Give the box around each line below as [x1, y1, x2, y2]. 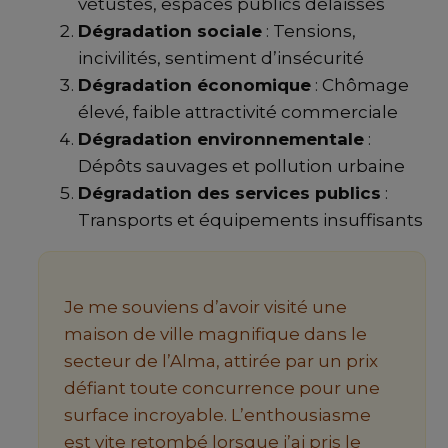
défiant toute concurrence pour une [64, 377, 380, 398]
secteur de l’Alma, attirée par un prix [64, 350, 378, 371]
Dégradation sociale [78, 20, 262, 41]
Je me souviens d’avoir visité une [64, 296, 347, 317]
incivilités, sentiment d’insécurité [78, 47, 364, 68]
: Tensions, [262, 20, 356, 41]
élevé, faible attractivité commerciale [78, 101, 398, 122]
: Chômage [311, 74, 409, 95]
